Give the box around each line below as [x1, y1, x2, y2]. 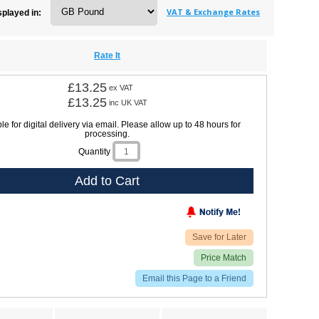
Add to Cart [74, 173, 140, 188]
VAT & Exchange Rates [167, 6, 260, 17]
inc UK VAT [109, 98, 148, 107]
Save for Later [192, 231, 246, 242]
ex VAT [109, 83, 134, 92]
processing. [84, 129, 130, 139]
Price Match [200, 252, 246, 263]
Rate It [94, 51, 120, 61]
